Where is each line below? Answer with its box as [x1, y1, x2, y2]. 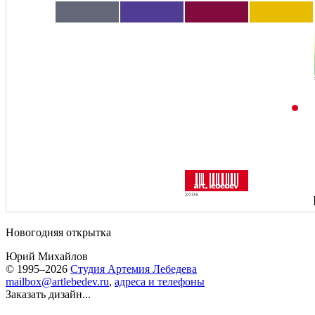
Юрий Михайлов [6, 250, 88, 262]
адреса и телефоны [115, 276, 205, 288]
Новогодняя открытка [6, 226, 111, 238]
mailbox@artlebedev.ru [6, 276, 109, 288]
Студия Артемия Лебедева [70, 263, 197, 275]
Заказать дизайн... [6, 288, 91, 300]
